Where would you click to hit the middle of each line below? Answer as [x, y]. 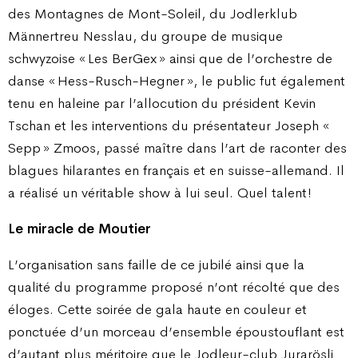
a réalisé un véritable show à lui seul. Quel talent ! [160, 192]
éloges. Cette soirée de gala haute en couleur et [157, 310]
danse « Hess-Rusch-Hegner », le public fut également [177, 80]
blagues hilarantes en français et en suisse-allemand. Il [176, 170]
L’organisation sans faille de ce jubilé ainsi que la [156, 265]
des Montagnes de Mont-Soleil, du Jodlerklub [153, 13]
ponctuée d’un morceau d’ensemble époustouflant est [176, 332]
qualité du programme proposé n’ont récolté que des [174, 287]
